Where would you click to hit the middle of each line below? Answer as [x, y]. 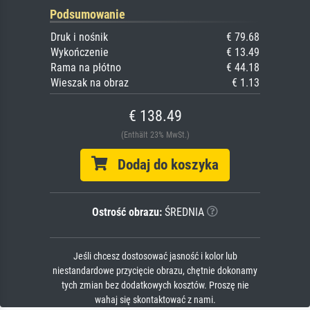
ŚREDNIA [183, 212]
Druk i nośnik [79, 37]
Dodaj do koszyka [163, 164]
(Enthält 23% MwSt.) [155, 135]
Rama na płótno [86, 67]
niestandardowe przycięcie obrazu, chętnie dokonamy [155, 271]
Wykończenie [80, 52]
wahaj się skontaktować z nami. [155, 300]
